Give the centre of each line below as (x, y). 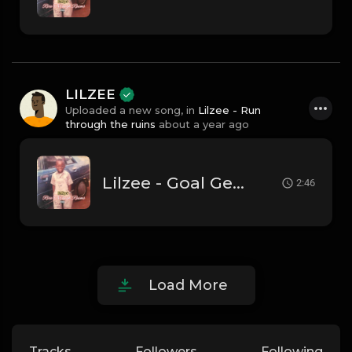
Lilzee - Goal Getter (238, 182)
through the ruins (110, 124)
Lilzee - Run (229, 110)
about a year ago (204, 124)
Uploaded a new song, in (132, 110)
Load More (188, 285)
